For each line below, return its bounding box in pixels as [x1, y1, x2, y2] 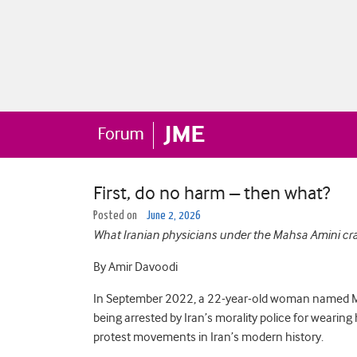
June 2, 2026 [147, 210, 201, 222]
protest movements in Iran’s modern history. [93, 330, 324, 344]
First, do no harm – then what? [93, 182, 330, 204]
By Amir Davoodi [93, 260, 178, 274]
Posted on [93, 210, 139, 222]
